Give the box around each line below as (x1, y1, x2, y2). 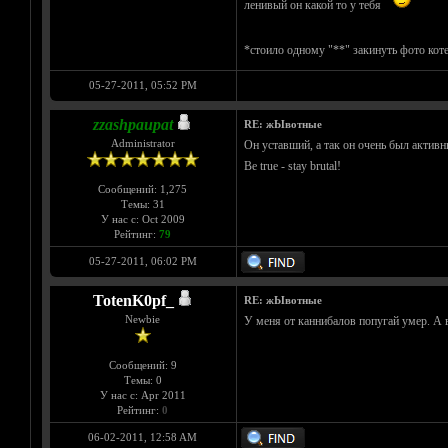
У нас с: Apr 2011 (99, 389, 186, 402)
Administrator (110, 137, 175, 150)
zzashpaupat (93, 116, 173, 134)
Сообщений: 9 (108, 359, 177, 372)
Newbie (125, 313, 160, 326)
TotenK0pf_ (92, 292, 174, 310)
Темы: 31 (120, 198, 165, 211)
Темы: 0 (123, 374, 162, 387)
